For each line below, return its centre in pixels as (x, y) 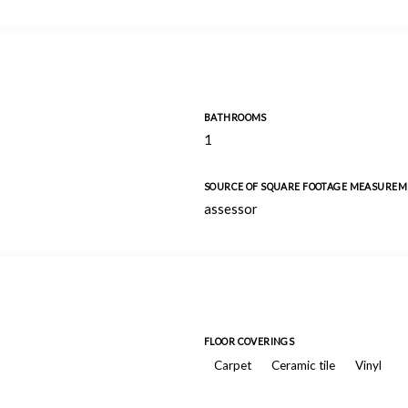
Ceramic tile (303, 365)
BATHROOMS (235, 117)
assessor (231, 209)
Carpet (233, 365)
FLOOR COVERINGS (250, 342)
